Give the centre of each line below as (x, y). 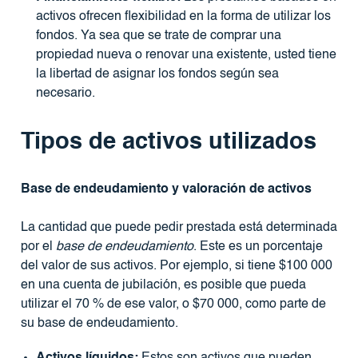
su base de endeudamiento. (99, 324)
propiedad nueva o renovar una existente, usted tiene (186, 56)
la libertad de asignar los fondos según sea (157, 75)
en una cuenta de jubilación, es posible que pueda (163, 286)
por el (38, 247)
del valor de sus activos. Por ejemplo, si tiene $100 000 (176, 267)
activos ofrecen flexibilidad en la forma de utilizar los (183, 17)
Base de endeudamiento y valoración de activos (166, 190)
